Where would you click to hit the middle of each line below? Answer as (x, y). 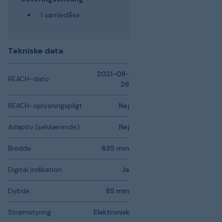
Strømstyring (29, 212)
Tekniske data (35, 51)
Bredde (20, 148)
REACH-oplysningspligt (45, 106)
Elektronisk (111, 212)
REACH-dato (28, 79)
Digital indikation (35, 169)
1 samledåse (60, 15)
